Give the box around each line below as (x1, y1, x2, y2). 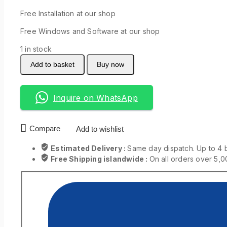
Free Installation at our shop (20, 9, 116, 18)
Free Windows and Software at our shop (20, 27, 160, 36)
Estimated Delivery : (51, 144, 128, 153)
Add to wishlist (76, 125, 124, 134)
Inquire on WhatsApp (53, 92, 138, 103)
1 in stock (20, 45, 52, 54)
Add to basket (30, 60, 74, 69)
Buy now (97, 60, 125, 69)
